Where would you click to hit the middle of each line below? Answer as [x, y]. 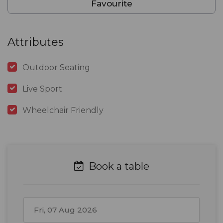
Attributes [36, 42]
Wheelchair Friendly [63, 111]
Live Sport [42, 89]
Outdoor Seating [56, 68]
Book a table [117, 167]
